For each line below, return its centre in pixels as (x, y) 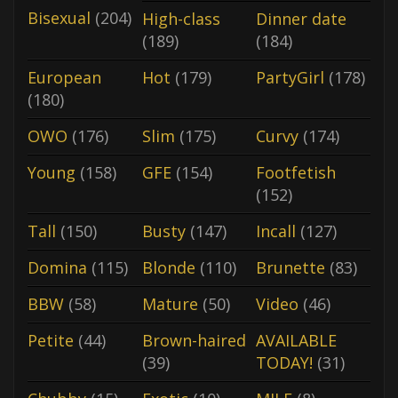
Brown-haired (194, 340)
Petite (51, 340)
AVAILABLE (297, 340)
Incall (276, 231)
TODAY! (285, 362)
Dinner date (302, 18)
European (64, 77)
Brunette (291, 267)
